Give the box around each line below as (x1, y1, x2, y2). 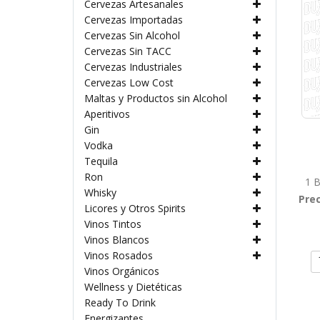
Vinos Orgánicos (84, 264, 159, 278)
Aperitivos (84, 107, 130, 121)
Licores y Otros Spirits (84, 201, 186, 215)
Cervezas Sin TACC (84, 44, 171, 58)
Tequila (84, 154, 118, 168)
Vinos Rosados (84, 249, 153, 262)
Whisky (84, 186, 116, 199)
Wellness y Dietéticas (84, 280, 182, 294)
